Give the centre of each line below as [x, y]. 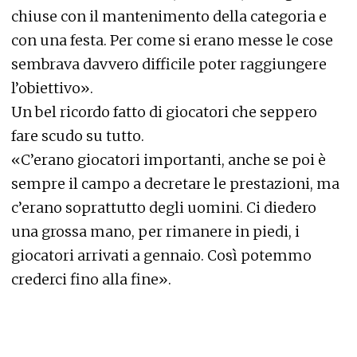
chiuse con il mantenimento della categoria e [169, 16]
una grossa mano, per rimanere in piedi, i [155, 231]
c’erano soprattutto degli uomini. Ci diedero [164, 208]
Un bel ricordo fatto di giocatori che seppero [164, 112]
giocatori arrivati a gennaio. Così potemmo [161, 255]
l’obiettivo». [52, 88]
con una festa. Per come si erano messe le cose [172, 40]
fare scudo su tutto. [78, 136]
